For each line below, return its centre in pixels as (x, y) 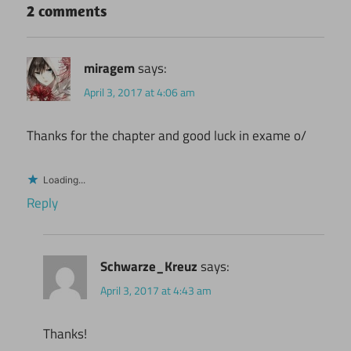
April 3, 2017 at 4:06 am (139, 92)
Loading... (64, 179)
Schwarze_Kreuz (149, 266)
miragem (109, 69)
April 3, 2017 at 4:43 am (156, 290)
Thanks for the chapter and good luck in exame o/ (166, 136)
